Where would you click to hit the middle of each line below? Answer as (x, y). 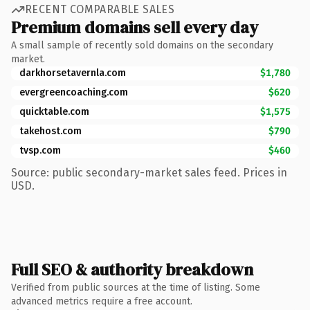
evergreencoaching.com (74, 92)
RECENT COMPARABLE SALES (100, 9)
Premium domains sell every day (135, 27)
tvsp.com (40, 150)
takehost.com (51, 131)
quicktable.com (54, 111)
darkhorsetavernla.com (73, 73)
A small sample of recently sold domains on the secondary (142, 45)
